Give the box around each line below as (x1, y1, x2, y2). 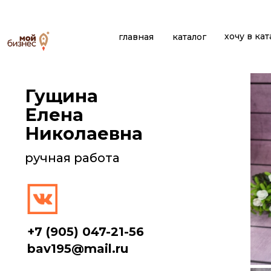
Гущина (25, 85, 98, 106)
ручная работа (25, 151, 120, 165)
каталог (172, 31, 206, 42)
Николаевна (25, 123, 143, 144)
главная (118, 31, 154, 42)
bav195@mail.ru (27, 241, 128, 256)
